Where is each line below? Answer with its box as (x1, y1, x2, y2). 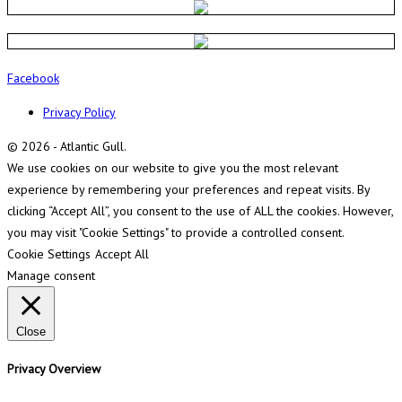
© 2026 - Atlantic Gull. (7, 138, 127, 155)
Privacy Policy (43, 104, 116, 121)
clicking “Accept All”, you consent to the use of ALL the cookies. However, (7, 203, 393, 220)
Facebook (7, 70, 59, 87)
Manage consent (7, 267, 95, 284)
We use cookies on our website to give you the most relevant (7, 160, 338, 177)
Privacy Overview (7, 361, 100, 378)
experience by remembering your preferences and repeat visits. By (7, 181, 370, 198)
